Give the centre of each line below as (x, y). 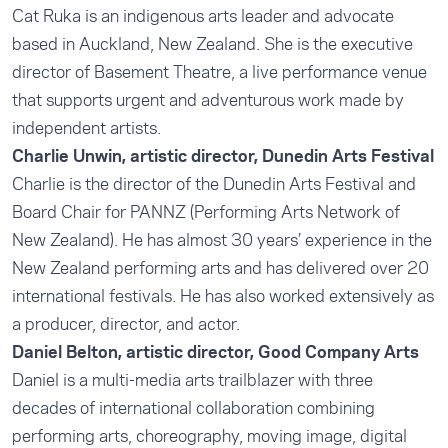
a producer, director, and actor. (126, 324)
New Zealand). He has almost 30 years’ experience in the (222, 240)
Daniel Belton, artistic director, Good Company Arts (215, 352)
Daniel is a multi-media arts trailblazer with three (192, 380)
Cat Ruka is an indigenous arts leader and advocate (203, 16)
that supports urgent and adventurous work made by (208, 100)
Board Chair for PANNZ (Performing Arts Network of (206, 212)
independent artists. (86, 128)
